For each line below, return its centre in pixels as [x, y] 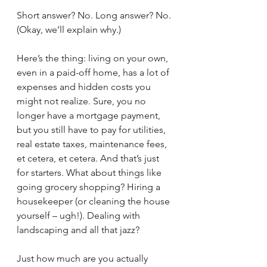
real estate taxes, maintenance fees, [93, 144]
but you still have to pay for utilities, [92, 130]
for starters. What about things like [90, 173]
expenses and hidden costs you [85, 87]
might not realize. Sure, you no [83, 101]
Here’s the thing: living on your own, [94, 58]
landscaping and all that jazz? [79, 230]
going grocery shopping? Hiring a [90, 187]
